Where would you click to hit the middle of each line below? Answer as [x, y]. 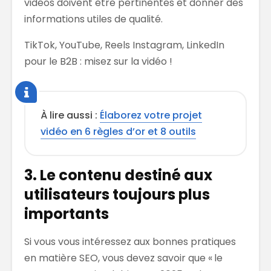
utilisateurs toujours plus [117, 194]
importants [67, 214]
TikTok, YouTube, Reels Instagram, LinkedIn [124, 45]
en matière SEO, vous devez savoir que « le [123, 258]
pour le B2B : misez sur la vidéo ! [98, 61]
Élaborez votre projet [151, 115]
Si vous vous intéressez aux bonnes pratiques [130, 241]
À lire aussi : [70, 115]
